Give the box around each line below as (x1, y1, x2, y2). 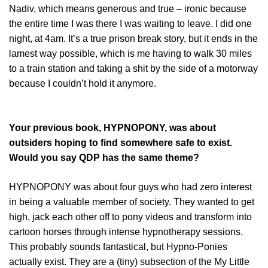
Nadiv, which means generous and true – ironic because (9, 3, 246, 14)
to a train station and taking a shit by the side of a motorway (9, 63, 258, 74)
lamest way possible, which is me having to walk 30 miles (9, 48, 252, 59)
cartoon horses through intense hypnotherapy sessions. (9, 226, 243, 237)
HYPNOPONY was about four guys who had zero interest (9, 181, 252, 192)
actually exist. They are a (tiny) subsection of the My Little (9, 256, 249, 267)
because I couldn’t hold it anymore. (9, 78, 159, 89)
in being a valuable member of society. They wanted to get (9, 196, 254, 207)
